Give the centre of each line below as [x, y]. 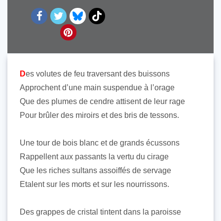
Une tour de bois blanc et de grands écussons [100, 143]
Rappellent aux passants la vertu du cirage [94, 157]
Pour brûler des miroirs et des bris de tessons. [99, 115]
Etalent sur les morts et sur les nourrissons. [94, 184]
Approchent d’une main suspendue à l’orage [97, 88]
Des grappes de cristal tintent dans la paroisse [100, 212]
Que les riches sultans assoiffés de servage [95, 170]
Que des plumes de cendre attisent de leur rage [102, 101]
